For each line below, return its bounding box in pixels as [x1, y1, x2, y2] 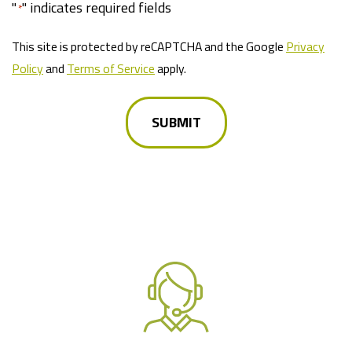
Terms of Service [67, 58, 155, 78]
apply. [155, 58, 186, 78]
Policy [12, 58, 43, 78]
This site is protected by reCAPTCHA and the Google [12, 36, 286, 56]
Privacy [286, 36, 324, 56]
